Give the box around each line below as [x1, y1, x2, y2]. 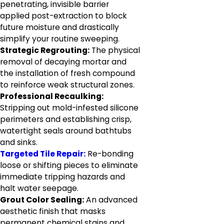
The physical [89, 44, 140, 55]
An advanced [84, 194, 137, 205]
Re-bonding [85, 148, 133, 159]
